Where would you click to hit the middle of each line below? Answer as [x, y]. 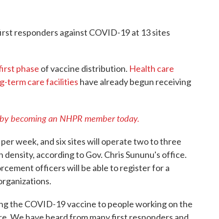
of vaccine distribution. [84, 68]
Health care [152, 68]
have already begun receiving [135, 81]
